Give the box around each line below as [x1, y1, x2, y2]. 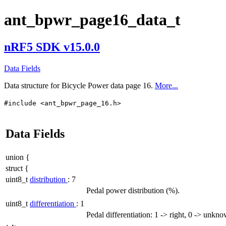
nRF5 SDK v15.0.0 [4, 40, 100, 53]
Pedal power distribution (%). [86, 186, 180, 195]
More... [155, 81, 178, 90]
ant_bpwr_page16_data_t [4, 11, 181, 29]
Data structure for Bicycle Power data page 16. [4, 81, 155, 90]
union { [6, 152, 30, 161]
